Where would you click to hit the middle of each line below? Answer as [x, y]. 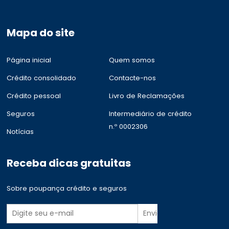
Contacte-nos [132, 78]
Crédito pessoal [34, 96]
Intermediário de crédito [150, 113]
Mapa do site [41, 32]
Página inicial [29, 60]
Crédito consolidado [42, 78]
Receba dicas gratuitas [69, 163]
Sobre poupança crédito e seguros [67, 188]
